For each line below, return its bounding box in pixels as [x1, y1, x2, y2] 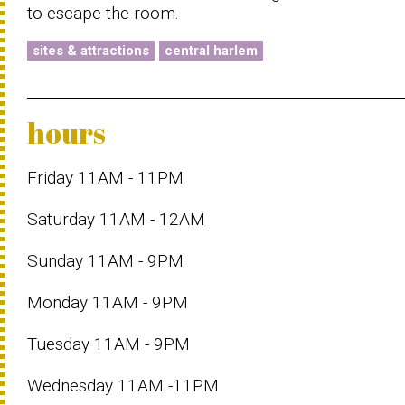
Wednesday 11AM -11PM [27, 375, 219, 396]
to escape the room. [27, 3, 179, 24]
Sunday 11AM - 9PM [27, 250, 184, 271]
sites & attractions [33, 42, 149, 59]
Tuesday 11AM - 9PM [27, 334, 190, 354]
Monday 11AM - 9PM [27, 292, 188, 313]
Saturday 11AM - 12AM [27, 209, 205, 230]
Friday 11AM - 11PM [27, 167, 184, 188]
